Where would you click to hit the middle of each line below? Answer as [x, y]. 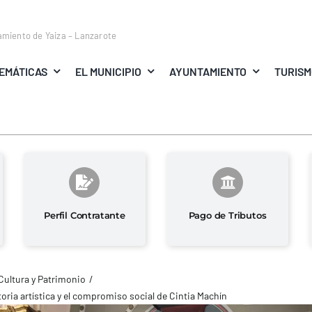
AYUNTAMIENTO [208, 71]
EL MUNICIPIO [108, 71]
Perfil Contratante [85, 215]
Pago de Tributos [227, 215]
